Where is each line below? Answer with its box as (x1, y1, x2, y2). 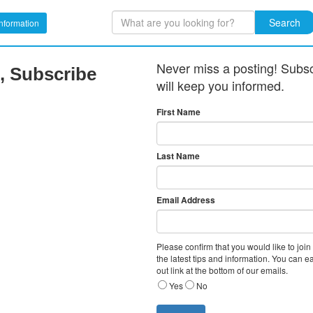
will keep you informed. (156, 76, 284, 94)
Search (269, 15, 301, 29)
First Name (156, 105, 201, 118)
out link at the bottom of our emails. (156, 264, 288, 276)
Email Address (156, 194, 215, 206)
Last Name (156, 150, 200, 162)
